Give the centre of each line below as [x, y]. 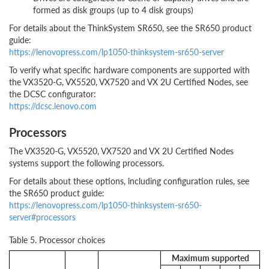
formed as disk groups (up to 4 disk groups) [113, 10]
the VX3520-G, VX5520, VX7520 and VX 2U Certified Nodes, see [128, 82]
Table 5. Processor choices [57, 240]
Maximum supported [210, 258]
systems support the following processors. [86, 163]
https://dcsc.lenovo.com [53, 106]
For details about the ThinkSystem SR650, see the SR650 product [130, 28]
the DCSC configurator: [53, 94]
